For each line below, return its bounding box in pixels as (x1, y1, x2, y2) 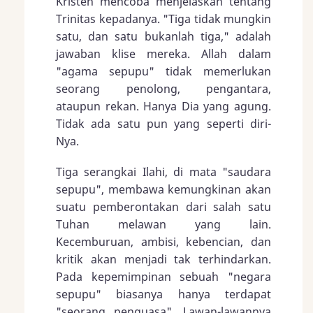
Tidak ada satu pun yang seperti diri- (56, 115, 271, 131)
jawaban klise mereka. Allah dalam (56, 45, 271, 61)
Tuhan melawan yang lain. (56, 217, 271, 233)
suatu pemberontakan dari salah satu (56, 199, 271, 215)
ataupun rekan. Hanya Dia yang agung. (56, 98, 271, 114)
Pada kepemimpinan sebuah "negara (56, 269, 271, 285)
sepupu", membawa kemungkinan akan (56, 182, 271, 198)
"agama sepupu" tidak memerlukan (56, 63, 271, 79)
